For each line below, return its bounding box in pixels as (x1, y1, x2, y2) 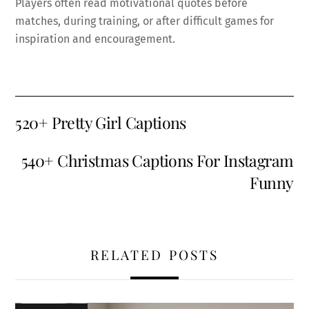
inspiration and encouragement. (15, 32, 176, 46)
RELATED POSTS (90, 245, 219, 263)
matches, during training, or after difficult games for (15, 14, 275, 28)
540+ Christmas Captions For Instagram (21, 149, 294, 171)
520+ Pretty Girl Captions (15, 112, 186, 134)
